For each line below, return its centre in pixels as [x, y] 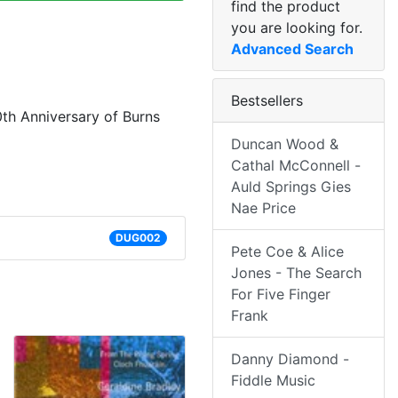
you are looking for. [297, 28]
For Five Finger [281, 295]
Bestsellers [267, 101]
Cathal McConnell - [296, 166]
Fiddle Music [273, 381]
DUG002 [138, 238]
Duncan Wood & [285, 144]
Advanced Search [292, 49]
